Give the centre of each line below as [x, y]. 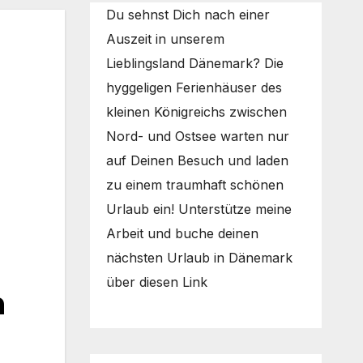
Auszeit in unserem [165, 39]
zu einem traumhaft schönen [194, 185]
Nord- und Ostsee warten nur [197, 137]
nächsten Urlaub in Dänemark [199, 258]
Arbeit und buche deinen [182, 234]
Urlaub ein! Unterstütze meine [199, 209]
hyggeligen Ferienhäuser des [194, 88]
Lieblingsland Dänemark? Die [194, 64]
